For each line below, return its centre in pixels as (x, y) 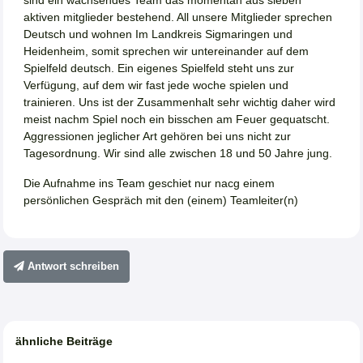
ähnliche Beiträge (64, 341)
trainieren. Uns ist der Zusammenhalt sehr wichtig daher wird (179, 102)
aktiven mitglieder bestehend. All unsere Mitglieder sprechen (178, 17)
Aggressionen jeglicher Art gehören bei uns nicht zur (157, 136)
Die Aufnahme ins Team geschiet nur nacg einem (149, 183)
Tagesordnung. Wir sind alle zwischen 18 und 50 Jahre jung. (178, 153)
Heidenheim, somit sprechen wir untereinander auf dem (166, 51)
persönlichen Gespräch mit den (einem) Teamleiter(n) (161, 200)
